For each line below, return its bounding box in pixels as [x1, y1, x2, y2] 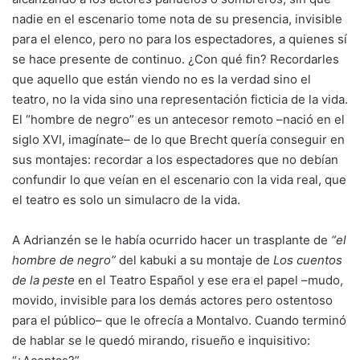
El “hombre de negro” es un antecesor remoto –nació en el [12, 112, 345, 127]
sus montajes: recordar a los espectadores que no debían [12, 152, 338, 167]
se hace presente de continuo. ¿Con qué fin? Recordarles [12, 51, 339, 67]
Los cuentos [273, 252, 342, 268]
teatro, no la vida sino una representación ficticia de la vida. [12, 92, 348, 107]
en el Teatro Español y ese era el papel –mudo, [75, 272, 343, 288]
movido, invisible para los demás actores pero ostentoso [12, 292, 333, 308]
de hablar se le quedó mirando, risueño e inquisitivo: [12, 333, 310, 348]
